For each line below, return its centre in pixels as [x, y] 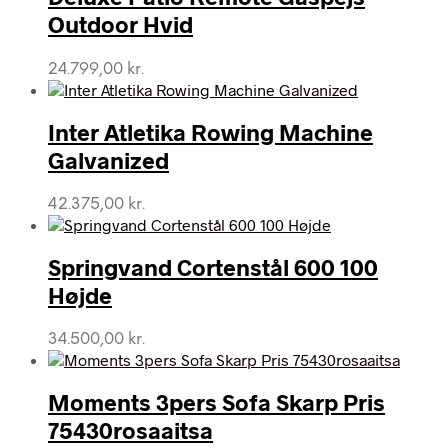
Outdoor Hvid [120, 24]
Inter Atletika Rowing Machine [210, 131]
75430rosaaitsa [130, 430]
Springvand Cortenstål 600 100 [213, 267]
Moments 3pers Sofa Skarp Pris [216, 402]
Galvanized [108, 159]
